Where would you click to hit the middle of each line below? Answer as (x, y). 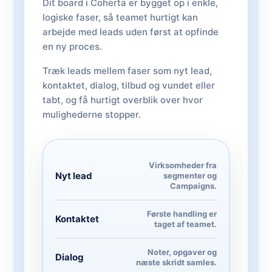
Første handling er (182, 214)
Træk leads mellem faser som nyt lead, (127, 71)
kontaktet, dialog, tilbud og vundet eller (129, 85)
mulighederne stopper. (92, 114)
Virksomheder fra (183, 165)
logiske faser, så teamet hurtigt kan (120, 17)
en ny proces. (72, 46)
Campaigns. (193, 186)
